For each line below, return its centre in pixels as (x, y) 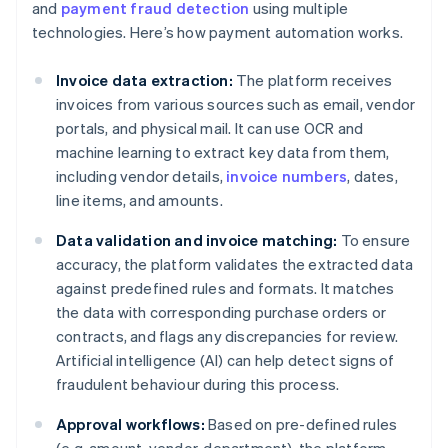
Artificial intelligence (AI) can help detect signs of (225, 360)
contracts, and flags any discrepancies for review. (227, 336)
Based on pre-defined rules (301, 424)
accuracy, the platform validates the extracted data (235, 264)
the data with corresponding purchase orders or (221, 312)
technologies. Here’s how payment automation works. (218, 32)
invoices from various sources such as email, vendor (236, 104)
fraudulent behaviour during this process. (198, 384)
